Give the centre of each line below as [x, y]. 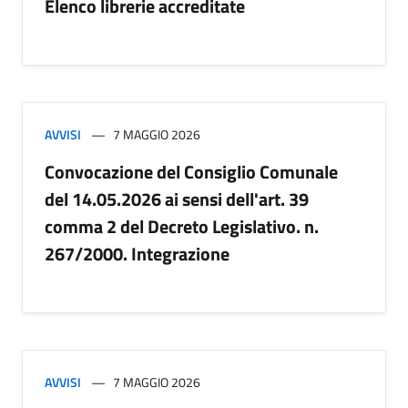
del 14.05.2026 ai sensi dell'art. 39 [177, 199]
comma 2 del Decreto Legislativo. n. [182, 226]
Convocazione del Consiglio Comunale [191, 172]
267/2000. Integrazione [137, 254]
